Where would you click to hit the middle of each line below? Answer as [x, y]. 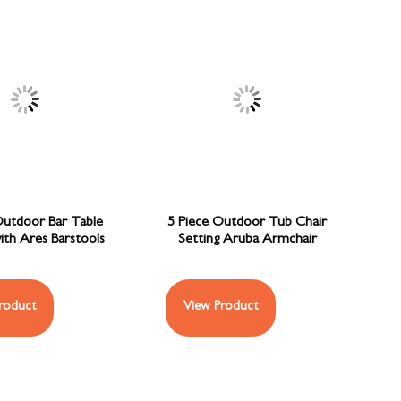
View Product [221, 308]
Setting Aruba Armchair [247, 240]
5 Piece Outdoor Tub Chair [247, 223]
